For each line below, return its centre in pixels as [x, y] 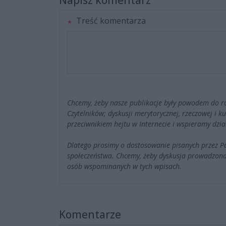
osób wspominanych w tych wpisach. [124, 166]
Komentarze [90, 215]
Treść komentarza [110, 21]
